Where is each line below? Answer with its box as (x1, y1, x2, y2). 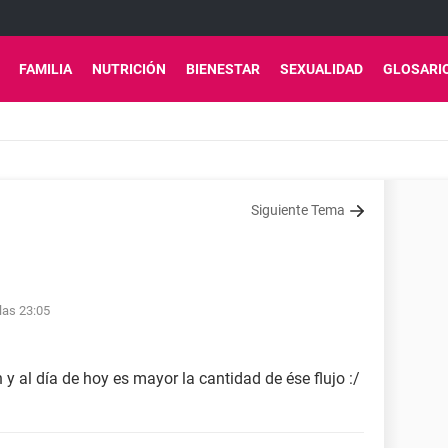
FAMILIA (19, 61, 72, 77)
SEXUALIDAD (280, 61, 363, 77)
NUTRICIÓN (92, 61, 166, 77)
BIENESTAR (186, 61, 260, 77)
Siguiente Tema (251, 202, 345, 218)
